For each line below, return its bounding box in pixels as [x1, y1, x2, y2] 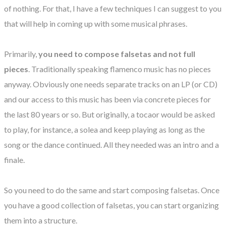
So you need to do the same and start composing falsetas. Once [4, 185, 219, 195]
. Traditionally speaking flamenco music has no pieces [28, 64, 211, 74]
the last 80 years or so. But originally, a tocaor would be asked [4, 109, 215, 119]
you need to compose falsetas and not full [38, 48, 195, 59]
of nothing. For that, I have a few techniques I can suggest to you [4, 3, 221, 13]
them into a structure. [4, 215, 77, 225]
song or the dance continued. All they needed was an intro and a [4, 139, 219, 149]
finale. [4, 154, 25, 164]
